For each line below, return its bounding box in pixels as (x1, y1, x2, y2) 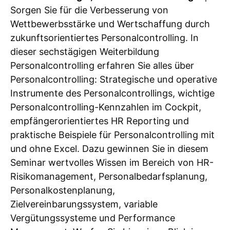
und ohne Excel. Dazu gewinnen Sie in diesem (10, 143, 208, 154)
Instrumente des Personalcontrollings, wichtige (10, 87, 215, 99)
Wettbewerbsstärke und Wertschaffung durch (10, 18, 210, 29)
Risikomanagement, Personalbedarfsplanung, (10, 170, 207, 182)
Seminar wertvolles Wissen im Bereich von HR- (10, 157, 214, 168)
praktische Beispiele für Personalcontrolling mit (10, 129, 215, 140)
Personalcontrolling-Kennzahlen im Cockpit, (10, 101, 201, 112)
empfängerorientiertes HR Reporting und (10, 115, 189, 126)
